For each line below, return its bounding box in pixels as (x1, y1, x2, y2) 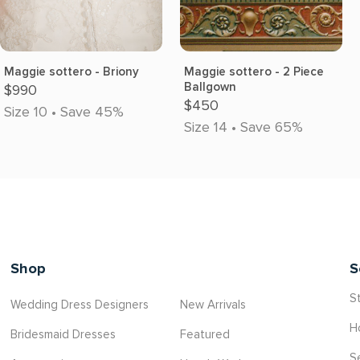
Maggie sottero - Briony (4, 64, 139, 79)
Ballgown (184, 80, 236, 94)
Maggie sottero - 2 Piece (184, 64, 324, 79)
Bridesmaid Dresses (10, 327, 117, 342)
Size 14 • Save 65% (184, 118, 303, 136)
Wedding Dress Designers (10, 297, 149, 312)
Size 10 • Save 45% (4, 103, 124, 121)
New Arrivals (179, 297, 246, 312)
